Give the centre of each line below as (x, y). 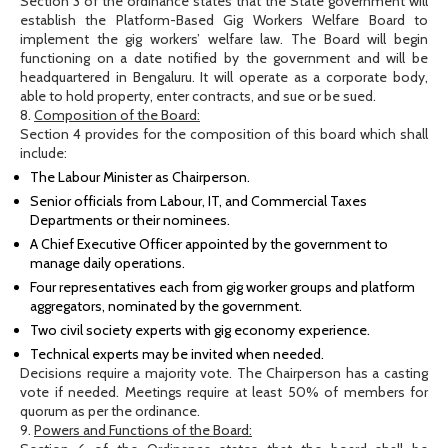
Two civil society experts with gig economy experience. (200, 330)
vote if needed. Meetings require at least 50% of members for (224, 392)
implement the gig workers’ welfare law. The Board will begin (224, 39)
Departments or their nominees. (130, 220)
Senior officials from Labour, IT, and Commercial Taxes (198, 201)
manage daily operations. (107, 263)
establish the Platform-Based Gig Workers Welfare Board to (224, 20)
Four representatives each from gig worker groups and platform (222, 287)
